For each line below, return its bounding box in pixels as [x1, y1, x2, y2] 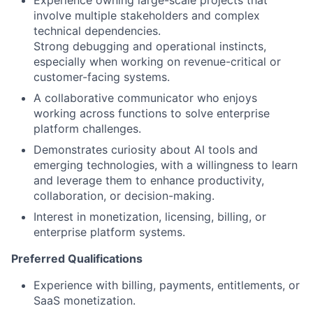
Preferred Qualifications [11, 252, 143, 266]
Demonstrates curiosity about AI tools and [34, 143, 258, 157]
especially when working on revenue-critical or [34, 54, 281, 69]
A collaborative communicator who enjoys [34, 91, 257, 105]
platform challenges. [34, 122, 141, 136]
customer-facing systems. [34, 70, 170, 85]
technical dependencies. [34, 24, 161, 38]
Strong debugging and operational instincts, [34, 39, 266, 54]
